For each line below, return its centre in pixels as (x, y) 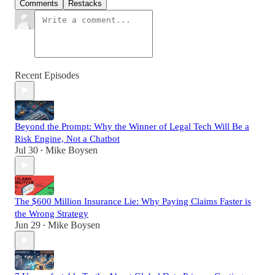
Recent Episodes (47, 75)
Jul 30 (26, 150)
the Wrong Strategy (52, 213)
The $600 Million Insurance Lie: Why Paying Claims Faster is (133, 201)
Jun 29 (28, 225)
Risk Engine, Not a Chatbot (67, 138)
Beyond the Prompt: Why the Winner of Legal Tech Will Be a (132, 126)
